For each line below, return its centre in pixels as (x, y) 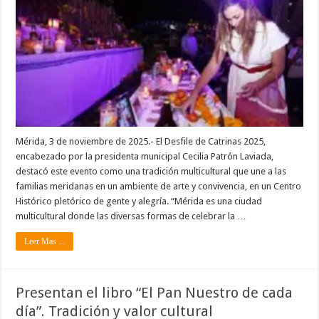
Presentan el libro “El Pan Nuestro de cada (155, 293)
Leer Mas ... (45, 242)
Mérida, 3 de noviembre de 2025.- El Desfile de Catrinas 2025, (141, 142)
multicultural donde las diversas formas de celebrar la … (131, 216)
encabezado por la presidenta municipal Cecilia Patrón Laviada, (145, 157)
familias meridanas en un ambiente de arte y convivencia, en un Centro (159, 187)
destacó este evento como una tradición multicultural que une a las (151, 172)
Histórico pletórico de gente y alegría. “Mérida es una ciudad (139, 202)
